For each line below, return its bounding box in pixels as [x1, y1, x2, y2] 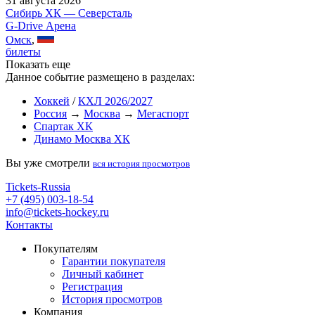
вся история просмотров [93, 158, 190, 169]
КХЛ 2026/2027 [78, 95, 153, 108]
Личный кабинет [62, 268, 143, 281]
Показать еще [6, 58, 70, 71]
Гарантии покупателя [62, 255, 165, 268]
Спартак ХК [34, 120, 93, 133]
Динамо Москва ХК [34, 133, 130, 146]
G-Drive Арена [6, 19, 76, 32]
